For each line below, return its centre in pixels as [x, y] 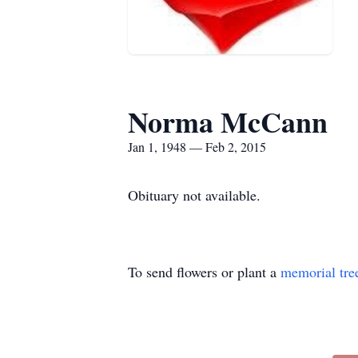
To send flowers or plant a [204, 272]
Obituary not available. [194, 195]
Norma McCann [228, 121]
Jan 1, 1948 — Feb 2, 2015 [197, 147]
